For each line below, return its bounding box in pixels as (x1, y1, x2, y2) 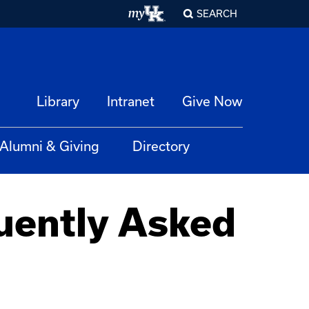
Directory (132, 138, 190, 154)
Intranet (107, 93, 154, 109)
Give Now (182, 93, 243, 109)
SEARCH (197, 8, 237, 19)
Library (37, 93, 79, 109)
